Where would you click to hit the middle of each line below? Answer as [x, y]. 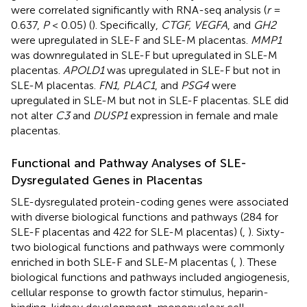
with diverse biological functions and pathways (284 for [145, 217]
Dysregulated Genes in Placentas [107, 180]
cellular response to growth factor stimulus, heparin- [140, 292]
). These [258, 262]
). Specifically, [126, 25]
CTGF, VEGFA [194, 25]
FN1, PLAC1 [127, 85]
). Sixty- [267, 232]
